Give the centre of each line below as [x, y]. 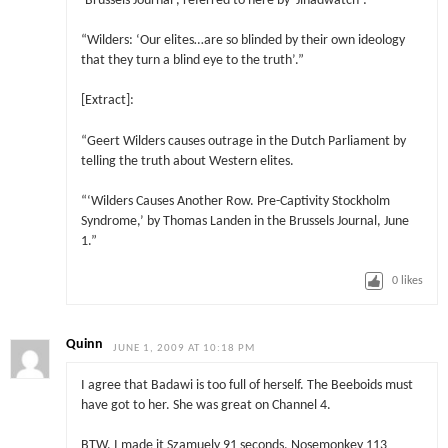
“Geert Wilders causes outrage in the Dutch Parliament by [243, 141]
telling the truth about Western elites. [187, 161]
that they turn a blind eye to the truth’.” [192, 61]
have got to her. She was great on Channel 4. [205, 406]
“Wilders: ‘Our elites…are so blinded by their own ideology [242, 41]
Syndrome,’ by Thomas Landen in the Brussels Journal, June [244, 221]
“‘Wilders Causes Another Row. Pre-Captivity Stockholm [235, 201]
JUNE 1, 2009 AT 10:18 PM [184, 348]
